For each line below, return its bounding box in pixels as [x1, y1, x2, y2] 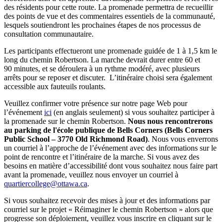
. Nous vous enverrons [148, 135, 218, 144]
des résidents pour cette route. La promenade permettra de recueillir [4, 3, 213, 12]
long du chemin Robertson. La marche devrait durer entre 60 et [4, 55, 200, 64]
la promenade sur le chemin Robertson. [4, 117, 128, 126]
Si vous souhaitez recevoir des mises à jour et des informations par [4, 196, 210, 205]
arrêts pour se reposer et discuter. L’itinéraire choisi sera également [4, 73, 212, 82]
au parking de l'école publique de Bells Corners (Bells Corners [4, 126, 213, 135]
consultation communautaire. [4, 30, 94, 39]
